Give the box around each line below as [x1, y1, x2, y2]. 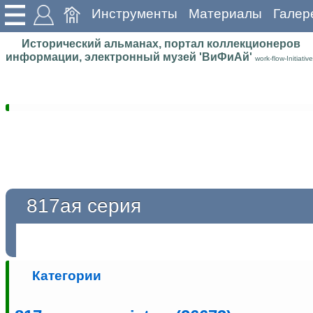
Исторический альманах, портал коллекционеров [22, 37, 300, 50]
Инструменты [92, 6, 177, 21]
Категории [32, 268, 101, 283]
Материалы [189, 6, 262, 21]
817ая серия [27, 194, 141, 217]
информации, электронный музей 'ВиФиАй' [6, 50, 255, 63]
